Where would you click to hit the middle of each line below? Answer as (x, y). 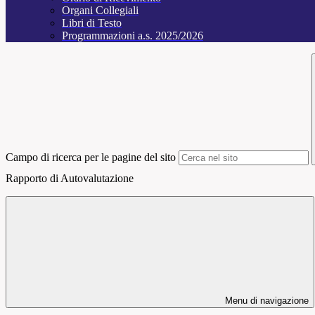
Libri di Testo (92, 22)
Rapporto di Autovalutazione (70, 178)
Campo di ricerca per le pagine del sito (91, 157)
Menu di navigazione (265, 300)
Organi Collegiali (100, 10)
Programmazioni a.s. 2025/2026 (133, 35)
